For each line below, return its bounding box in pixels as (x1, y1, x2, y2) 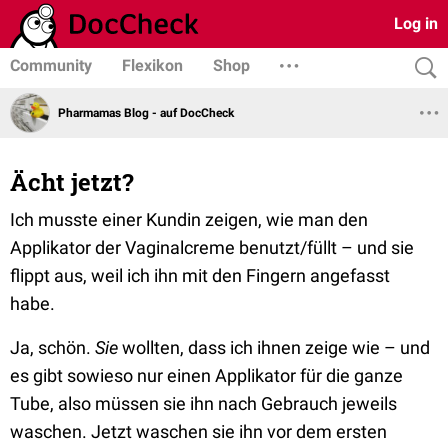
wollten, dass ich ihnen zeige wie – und (118, 337, 430, 358)
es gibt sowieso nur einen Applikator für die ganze (10, 365, 403, 386)
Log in (394, 14, 438, 33)
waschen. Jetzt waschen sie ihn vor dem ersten (10, 421, 387, 442)
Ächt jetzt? (10, 166, 134, 198)
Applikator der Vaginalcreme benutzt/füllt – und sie (10, 237, 414, 258)
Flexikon (122, 56, 183, 75)
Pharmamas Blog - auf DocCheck (58, 105, 234, 120)
